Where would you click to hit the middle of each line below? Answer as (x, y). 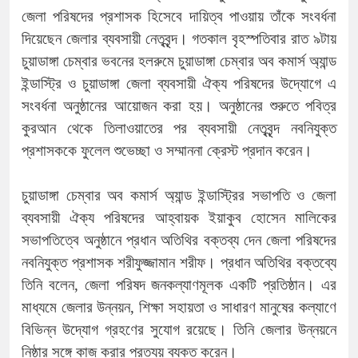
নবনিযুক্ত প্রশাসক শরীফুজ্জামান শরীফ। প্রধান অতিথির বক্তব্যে (179, 262)
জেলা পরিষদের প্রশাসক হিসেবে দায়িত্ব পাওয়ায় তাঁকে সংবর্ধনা (179, 16)
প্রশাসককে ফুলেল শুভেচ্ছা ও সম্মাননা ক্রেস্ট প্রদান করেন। (167, 150)
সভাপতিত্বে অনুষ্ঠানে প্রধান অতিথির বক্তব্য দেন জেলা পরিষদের (179, 240)
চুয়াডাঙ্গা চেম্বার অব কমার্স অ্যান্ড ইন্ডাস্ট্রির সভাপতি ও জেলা (179, 195)
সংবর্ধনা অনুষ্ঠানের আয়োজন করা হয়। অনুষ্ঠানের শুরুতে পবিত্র (179, 105)
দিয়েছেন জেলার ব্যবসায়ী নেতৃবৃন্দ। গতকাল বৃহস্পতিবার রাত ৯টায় (179, 38)
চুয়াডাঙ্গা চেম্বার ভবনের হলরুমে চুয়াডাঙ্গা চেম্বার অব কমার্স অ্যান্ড (179, 61)
